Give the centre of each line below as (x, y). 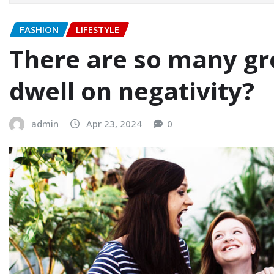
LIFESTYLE (98, 29)
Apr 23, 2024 (114, 123)
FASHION (39, 29)
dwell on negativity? (132, 91)
